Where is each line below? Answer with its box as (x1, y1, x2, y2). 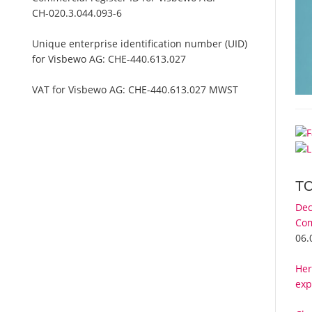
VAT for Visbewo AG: (32, 83, 129, 97)
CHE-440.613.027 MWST (128, 83, 239, 97)
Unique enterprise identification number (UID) (32, 37, 248, 51)
